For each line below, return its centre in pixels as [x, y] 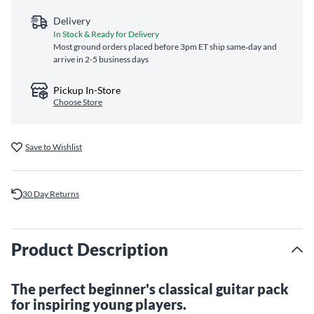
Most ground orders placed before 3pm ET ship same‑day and [165, 47]
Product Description [90, 249]
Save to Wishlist [54, 147]
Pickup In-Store [87, 90]
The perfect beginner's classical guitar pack [150, 289]
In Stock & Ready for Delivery [106, 34]
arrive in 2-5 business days [101, 59]
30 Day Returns [51, 194]
